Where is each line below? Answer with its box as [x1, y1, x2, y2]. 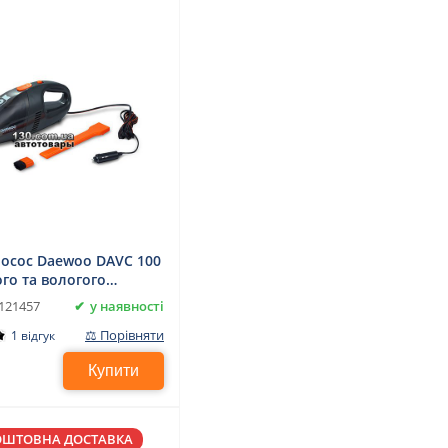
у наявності [90, 296, 164, 315]
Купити [97, 362, 139, 380]
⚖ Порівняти [85, 326, 164, 345]
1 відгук [11, 326, 55, 344]
